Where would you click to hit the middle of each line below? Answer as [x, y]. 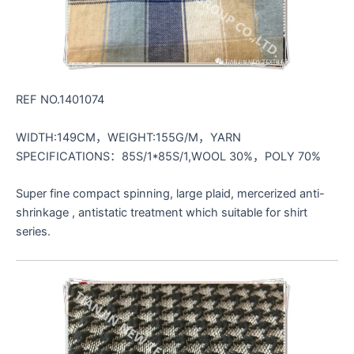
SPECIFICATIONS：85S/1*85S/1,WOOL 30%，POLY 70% [168, 156]
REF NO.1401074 [60, 100]
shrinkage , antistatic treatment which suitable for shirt [162, 213]
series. [33, 232]
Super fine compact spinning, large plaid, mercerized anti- [170, 194]
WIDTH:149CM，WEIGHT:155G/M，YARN [128, 137]
